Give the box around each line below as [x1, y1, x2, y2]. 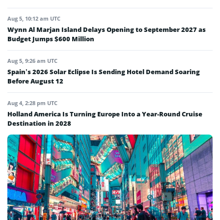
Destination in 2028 [7, 119, 71, 128]
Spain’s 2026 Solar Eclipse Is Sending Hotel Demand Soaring [7, 67, 200, 77]
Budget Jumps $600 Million [7, 34, 94, 44]
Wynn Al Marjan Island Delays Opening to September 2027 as [7, 25, 206, 34]
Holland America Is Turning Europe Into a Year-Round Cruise [7, 110, 202, 119]
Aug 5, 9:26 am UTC [7, 57, 57, 65]
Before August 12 [7, 77, 63, 86]
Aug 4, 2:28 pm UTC [7, 99, 57, 107]
